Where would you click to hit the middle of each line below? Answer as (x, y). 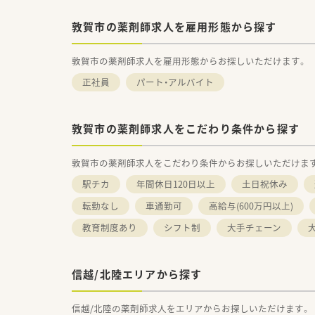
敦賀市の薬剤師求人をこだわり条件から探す (186, 128)
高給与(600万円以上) (251, 205)
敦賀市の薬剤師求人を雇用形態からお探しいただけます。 (189, 60)
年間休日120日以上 (176, 184)
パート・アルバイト (175, 82)
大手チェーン (254, 227)
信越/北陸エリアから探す (137, 274)
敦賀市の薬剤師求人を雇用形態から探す (174, 26)
